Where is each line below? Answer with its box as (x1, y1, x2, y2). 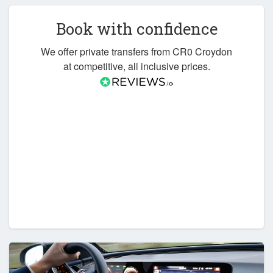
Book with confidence (55, 18, 218, 40)
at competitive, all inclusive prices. (63, 58, 210, 73)
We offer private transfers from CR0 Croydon (41, 44, 232, 58)
